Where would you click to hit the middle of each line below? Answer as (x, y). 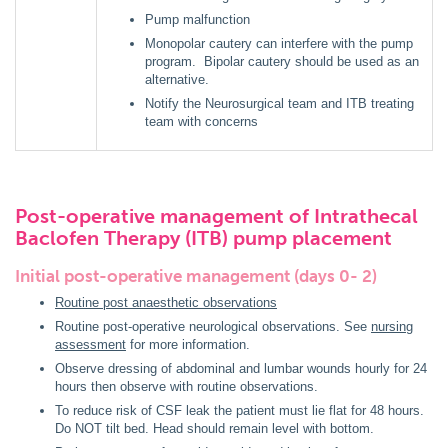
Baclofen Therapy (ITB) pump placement (203, 238)
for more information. (188, 344)
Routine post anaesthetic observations (166, 302)
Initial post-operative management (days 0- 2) (198, 276)
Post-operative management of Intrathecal (216, 216)
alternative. (179, 79)
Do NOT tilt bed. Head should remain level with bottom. (214, 428)
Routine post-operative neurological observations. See (213, 326)
